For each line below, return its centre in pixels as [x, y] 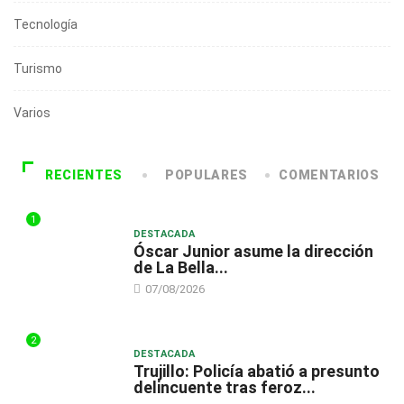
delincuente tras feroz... [224, 388]
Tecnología [46, 25]
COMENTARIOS [329, 175]
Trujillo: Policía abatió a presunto [256, 372]
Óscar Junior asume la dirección [253, 251]
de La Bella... [180, 267]
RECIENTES [84, 175]
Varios [32, 113]
